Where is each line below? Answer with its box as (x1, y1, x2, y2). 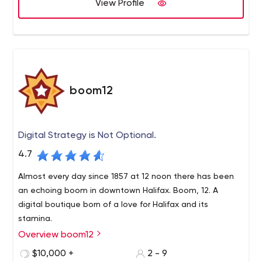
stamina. (18, 215, 53, 223)
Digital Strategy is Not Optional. (18, 131, 157, 140)
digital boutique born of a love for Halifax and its (18, 201, 209, 209)
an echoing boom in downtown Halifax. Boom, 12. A (18, 187, 219, 195)
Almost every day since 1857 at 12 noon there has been (18, 173, 235, 181)
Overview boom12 (18, 230, 96, 240)
